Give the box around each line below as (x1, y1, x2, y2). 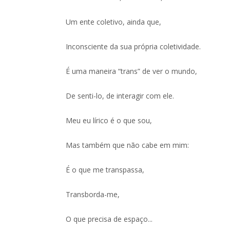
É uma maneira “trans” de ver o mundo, (66, 66, 198, 76)
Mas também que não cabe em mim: (66, 140, 189, 150)
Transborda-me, (66, 189, 120, 199)
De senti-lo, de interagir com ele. (66, 91, 175, 101)
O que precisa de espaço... (66, 214, 153, 224)
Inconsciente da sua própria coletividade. (66, 42, 201, 51)
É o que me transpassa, (66, 165, 145, 175)
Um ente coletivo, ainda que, (66, 17, 162, 27)
